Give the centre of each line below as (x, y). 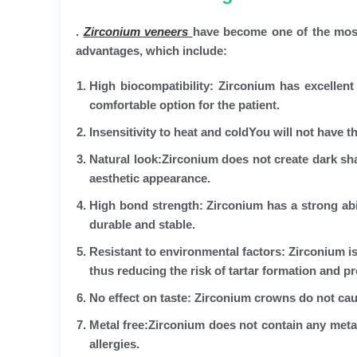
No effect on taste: (140, 297)
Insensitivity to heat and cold (169, 131)
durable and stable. (142, 224)
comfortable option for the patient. (184, 104)
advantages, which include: (151, 50)
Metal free (117, 324)
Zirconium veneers (136, 31)
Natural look (124, 159)
